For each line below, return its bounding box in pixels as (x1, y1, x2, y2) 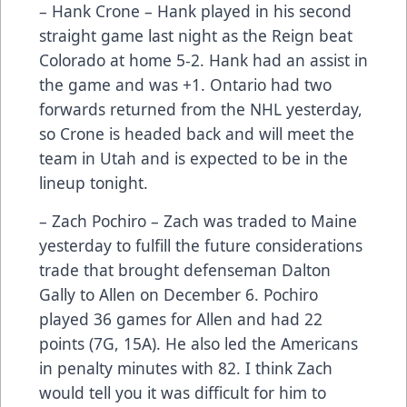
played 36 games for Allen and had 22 (39, 307, 323, 330)
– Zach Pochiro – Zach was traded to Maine (39, 209, 357, 232)
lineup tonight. (39, 171, 148, 194)
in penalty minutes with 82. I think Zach (39, 356, 333, 379)
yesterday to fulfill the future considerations (39, 233, 362, 256)
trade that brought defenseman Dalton (39, 258, 331, 281)
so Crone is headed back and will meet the (39, 122, 354, 144)
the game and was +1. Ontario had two (39, 73, 332, 95)
